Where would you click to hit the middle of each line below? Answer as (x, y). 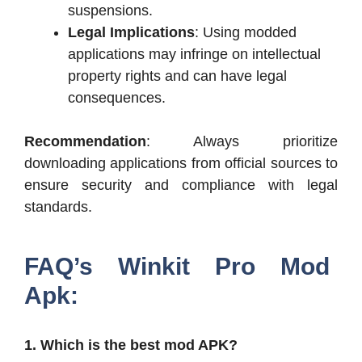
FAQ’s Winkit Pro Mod (177, 266)
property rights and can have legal (177, 76)
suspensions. (110, 10)
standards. (58, 206)
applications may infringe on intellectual (194, 54)
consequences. (117, 97)
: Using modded (246, 32)
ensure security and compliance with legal (181, 185)
